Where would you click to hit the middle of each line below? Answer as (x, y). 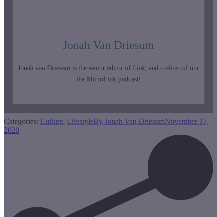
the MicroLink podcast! (108, 79)
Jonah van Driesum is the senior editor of (75, 68)
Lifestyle (80, 121)
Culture (52, 121)
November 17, (187, 121)
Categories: (22, 121)
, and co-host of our (172, 68)
